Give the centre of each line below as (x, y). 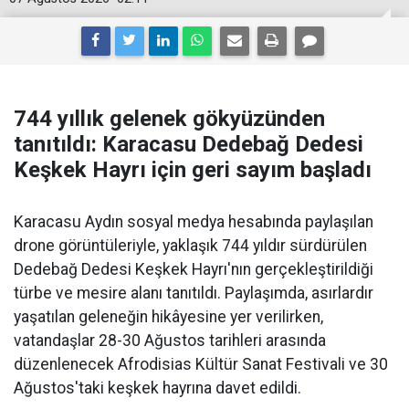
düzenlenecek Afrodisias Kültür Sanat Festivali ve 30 (201, 365)
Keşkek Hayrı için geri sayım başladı (193, 170)
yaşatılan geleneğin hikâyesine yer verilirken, (168, 317)
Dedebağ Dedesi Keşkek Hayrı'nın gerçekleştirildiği (194, 270)
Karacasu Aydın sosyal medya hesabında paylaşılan (194, 222)
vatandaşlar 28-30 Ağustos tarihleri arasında (170, 341)
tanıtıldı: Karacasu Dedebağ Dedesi (189, 145)
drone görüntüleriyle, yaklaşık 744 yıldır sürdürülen (190, 246)
